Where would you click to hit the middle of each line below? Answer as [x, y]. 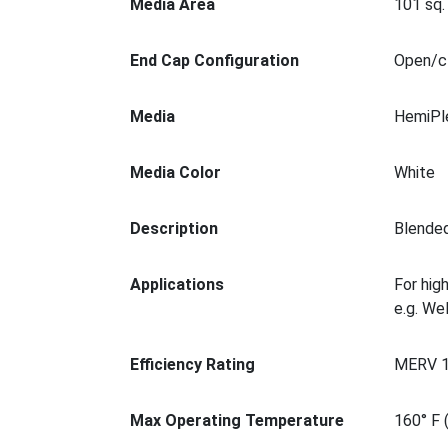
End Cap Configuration [214, 60]
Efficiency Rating [192, 364]
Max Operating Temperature [237, 420]
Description [174, 228]
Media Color [175, 172]
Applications [177, 284]
